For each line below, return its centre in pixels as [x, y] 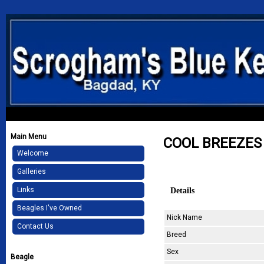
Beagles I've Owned [49, 208]
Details [183, 190]
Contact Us [35, 227]
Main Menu [29, 137]
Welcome [33, 154]
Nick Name [185, 217]
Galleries [32, 172]
